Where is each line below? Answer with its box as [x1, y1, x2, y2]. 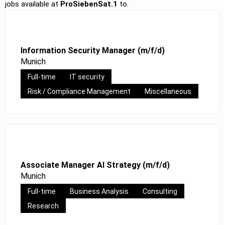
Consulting [143, 187, 177, 196]
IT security [70, 73, 104, 81]
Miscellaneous [145, 87, 191, 96]
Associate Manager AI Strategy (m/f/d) [21, 160, 170, 170]
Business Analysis [70, 187, 129, 196]
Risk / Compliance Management [28, 87, 131, 96]
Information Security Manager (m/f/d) [21, 45, 165, 55]
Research [28, 202, 59, 210]
